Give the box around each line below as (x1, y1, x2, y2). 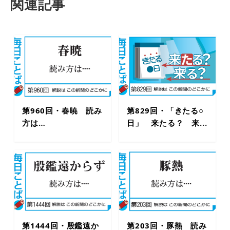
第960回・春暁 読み (22, 105, 102, 116)
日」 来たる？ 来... (127, 117, 207, 128)
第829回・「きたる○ (127, 105, 204, 116)
